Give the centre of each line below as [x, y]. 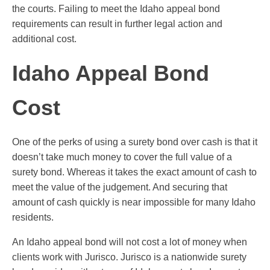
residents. [33, 218]
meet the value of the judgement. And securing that [120, 187]
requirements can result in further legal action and [117, 24]
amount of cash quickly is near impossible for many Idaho [134, 202]
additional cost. [44, 39]
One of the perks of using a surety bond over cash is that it [135, 142]
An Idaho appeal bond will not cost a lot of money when [130, 242]
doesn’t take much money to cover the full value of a [122, 157]
